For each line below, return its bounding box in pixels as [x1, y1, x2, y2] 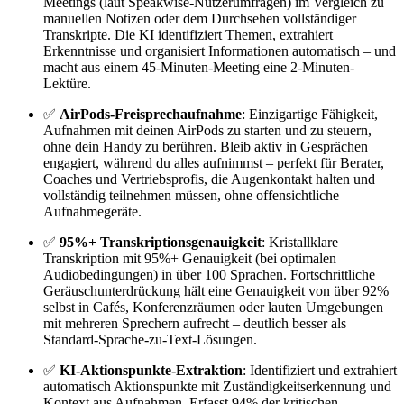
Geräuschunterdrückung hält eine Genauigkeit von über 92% [43, 283, 389, 299]
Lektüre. [43, 76, 91, 92]
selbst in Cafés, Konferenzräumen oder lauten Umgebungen [43, 299, 383, 316]
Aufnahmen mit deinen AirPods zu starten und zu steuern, [43, 123, 372, 139]
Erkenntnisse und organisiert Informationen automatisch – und [43, 43, 396, 60]
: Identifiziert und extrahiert [243, 363, 397, 379]
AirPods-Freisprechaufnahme [60, 106, 242, 123]
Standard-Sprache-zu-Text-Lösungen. [43, 332, 257, 348]
